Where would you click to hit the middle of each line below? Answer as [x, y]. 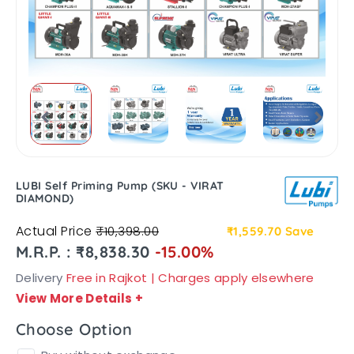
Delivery [41, 278]
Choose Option [74, 330]
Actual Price [56, 232]
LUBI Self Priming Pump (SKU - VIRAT [120, 186]
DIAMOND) [45, 199]
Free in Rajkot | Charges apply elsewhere [190, 278]
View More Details [75, 299]
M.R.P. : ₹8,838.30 [86, 252]
